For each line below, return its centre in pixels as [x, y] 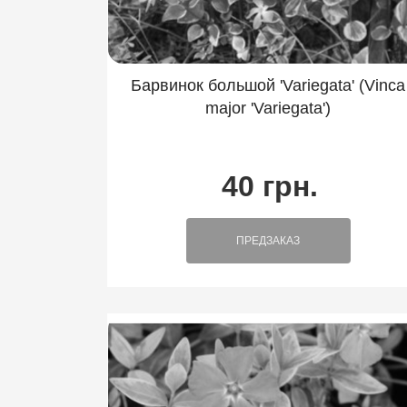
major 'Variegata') [268, 109]
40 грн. [270, 187]
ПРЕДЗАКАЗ [268, 241]
